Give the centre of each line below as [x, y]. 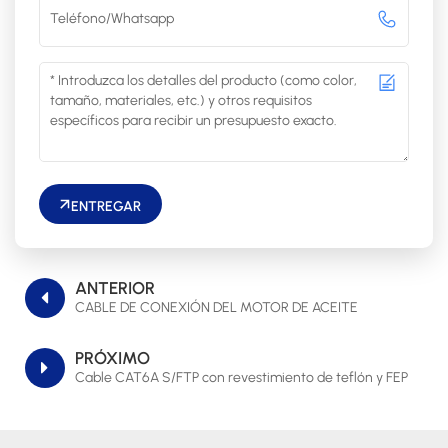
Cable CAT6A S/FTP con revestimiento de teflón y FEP [241, 378]
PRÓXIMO [112, 358]
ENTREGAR [106, 206]
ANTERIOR [115, 288]
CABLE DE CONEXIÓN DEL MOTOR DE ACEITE [216, 308]
